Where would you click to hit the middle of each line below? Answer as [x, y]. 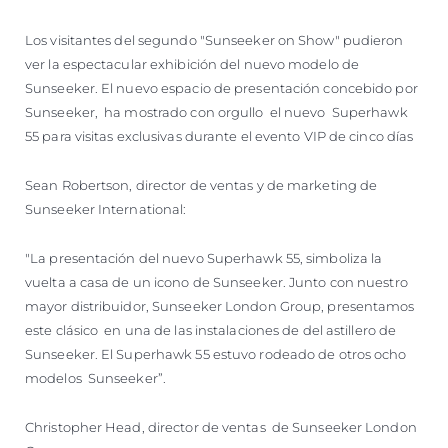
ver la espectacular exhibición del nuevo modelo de [192, 63]
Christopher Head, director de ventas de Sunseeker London [221, 426]
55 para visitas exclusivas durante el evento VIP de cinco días [219, 135]
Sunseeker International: [106, 208]
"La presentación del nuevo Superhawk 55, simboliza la [204, 257]
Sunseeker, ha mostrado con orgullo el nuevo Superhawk [216, 111]
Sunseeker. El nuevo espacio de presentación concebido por [221, 87]
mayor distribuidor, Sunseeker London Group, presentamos [220, 305]
